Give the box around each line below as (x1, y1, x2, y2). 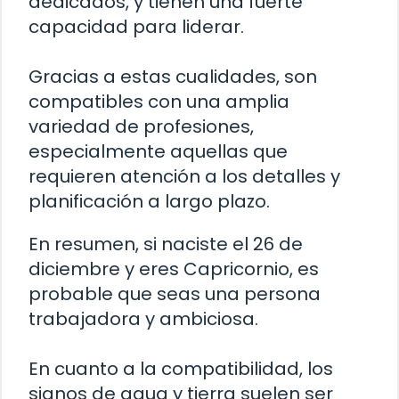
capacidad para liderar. (28, 14, 244, 40)
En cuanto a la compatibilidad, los (28, 356, 333, 382)
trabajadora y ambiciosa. (28, 306, 258, 332)
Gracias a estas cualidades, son (28, 64, 317, 90)
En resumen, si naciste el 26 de (28, 232, 303, 257)
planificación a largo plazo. (28, 189, 270, 215)
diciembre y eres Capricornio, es (28, 256, 319, 282)
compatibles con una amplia (28, 89, 289, 115)
